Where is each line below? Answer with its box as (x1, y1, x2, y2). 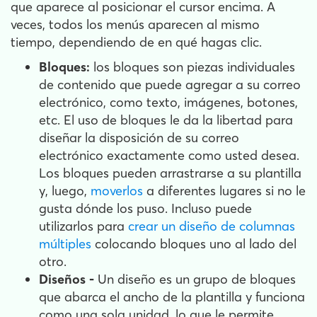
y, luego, (39, 183, 91, 199)
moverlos (91, 183, 143, 199)
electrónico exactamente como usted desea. (39, 147, 299, 163)
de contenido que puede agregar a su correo (39, 76, 301, 93)
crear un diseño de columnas (128, 218, 295, 234)
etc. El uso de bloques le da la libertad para (39, 112, 293, 128)
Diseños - (39, 271, 94, 287)
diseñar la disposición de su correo (39, 129, 239, 146)
